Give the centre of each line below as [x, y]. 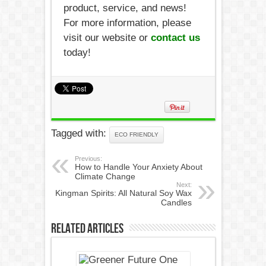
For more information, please [127, 23]
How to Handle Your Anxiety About [138, 167]
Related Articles [87, 229]
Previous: [88, 158]
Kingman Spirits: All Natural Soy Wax [123, 193]
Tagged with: [80, 133]
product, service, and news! [125, 8]
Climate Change [105, 176]
